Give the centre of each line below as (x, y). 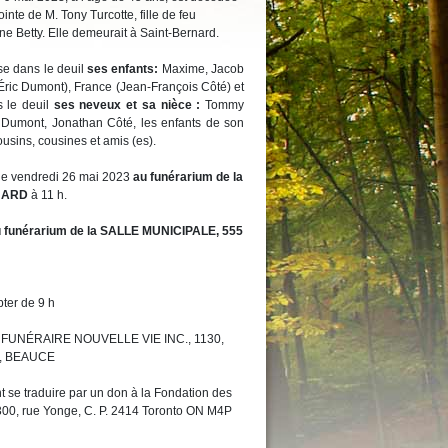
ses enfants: (124, 69)
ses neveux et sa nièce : (129, 105)
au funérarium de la (188, 177)
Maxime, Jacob (203, 69)
